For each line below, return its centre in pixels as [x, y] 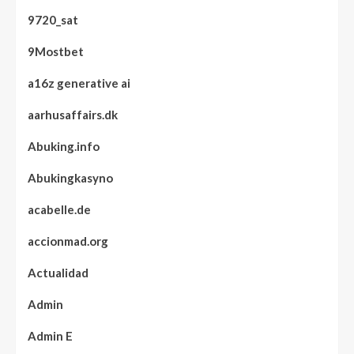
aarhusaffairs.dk [73, 114]
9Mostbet [56, 51]
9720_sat [53, 19]
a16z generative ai [79, 83]
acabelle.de [59, 209]
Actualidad [58, 272]
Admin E [50, 335]
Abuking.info [64, 146]
